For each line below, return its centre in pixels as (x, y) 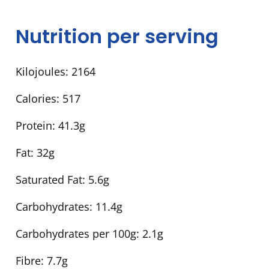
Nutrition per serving (117, 36)
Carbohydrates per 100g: (79, 234)
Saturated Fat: (52, 180)
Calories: (39, 99)
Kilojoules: (44, 72)
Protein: (37, 126)
